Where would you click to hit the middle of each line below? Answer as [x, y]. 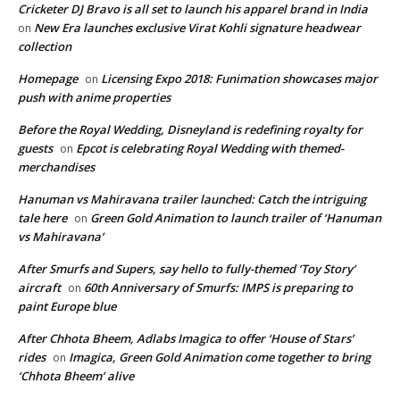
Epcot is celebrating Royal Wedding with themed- [210, 149]
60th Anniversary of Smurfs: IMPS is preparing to [218, 288]
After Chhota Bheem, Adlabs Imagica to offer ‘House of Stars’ [186, 339]
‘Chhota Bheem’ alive [76, 376]
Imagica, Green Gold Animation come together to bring [220, 358]
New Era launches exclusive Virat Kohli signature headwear [197, 28]
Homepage [48, 79]
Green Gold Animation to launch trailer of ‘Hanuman [236, 218]
